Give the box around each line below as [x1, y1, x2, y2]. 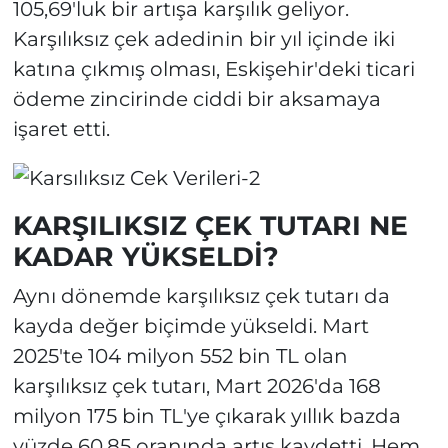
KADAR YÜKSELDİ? [12, 240, 279, 274]
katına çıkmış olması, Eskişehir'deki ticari [12, 57, 415, 82]
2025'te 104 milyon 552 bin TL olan [12, 343, 348, 368]
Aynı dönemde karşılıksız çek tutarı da [12, 283, 390, 308]
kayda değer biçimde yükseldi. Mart [12, 313, 369, 338]
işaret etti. [12, 117, 110, 142]
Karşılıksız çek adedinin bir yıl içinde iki [12, 27, 395, 52]
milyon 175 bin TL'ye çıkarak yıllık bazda [12, 403, 401, 428]
